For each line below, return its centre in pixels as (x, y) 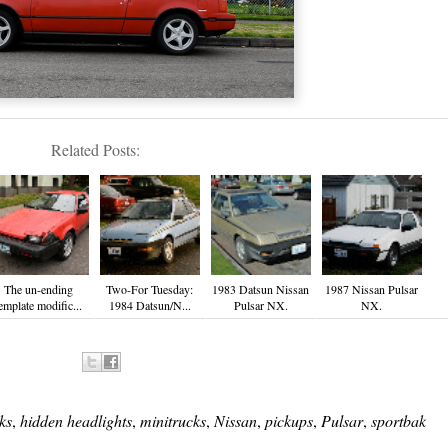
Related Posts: (95, 149)
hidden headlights (75, 420)
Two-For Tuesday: (149, 289)
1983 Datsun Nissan (260, 289)
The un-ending (38, 289)
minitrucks (172, 420)
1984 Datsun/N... (149, 305)
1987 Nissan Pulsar (371, 289)
